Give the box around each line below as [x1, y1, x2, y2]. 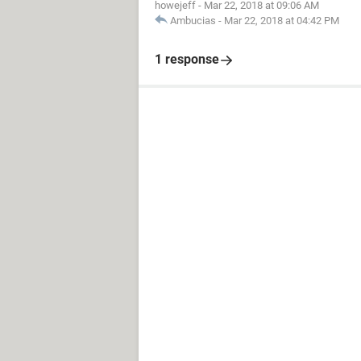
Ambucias [170, 15, 216, 27]
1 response [155, 52, 219, 67]
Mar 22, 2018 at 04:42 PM [224, 15, 339, 27]
